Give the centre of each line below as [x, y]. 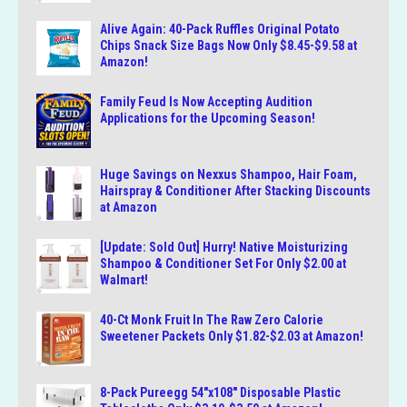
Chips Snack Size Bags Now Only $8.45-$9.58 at [228, 46]
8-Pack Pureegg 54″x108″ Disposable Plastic [220, 393]
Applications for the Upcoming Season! [208, 119]
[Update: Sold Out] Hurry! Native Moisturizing [224, 248]
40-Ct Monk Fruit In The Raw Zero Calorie [212, 320]
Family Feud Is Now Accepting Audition [206, 102]
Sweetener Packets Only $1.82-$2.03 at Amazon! [232, 337]
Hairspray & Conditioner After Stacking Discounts [235, 191]
